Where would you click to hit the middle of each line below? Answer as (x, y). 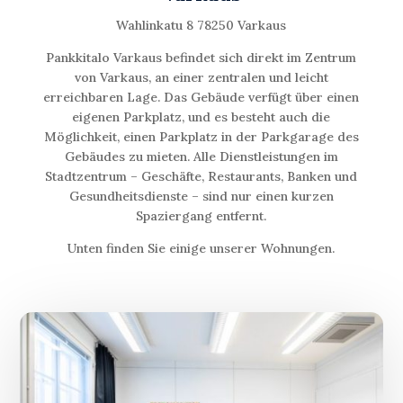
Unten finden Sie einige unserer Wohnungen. (201, 248)
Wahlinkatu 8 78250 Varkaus (201, 25)
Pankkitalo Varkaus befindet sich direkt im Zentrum (201, 57)
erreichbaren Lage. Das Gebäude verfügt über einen (201, 97)
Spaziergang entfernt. (201, 215)
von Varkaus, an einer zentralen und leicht (201, 77)
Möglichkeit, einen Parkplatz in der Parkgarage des (201, 136)
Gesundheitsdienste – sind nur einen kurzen (201, 196)
